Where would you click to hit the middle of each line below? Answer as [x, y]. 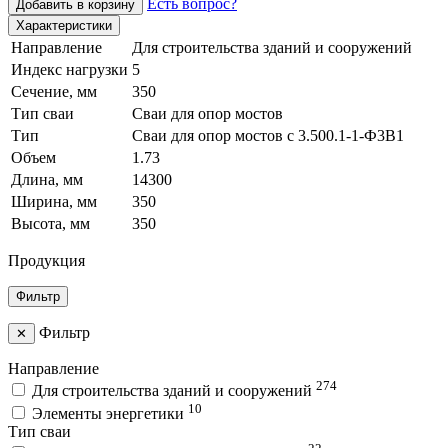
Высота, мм [50, 223]
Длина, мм [47, 179]
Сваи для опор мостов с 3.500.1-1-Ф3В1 [268, 135]
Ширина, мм [54, 201]
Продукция [46, 260]
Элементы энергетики [110, 413]
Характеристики [64, 25]
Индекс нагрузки [69, 69]
